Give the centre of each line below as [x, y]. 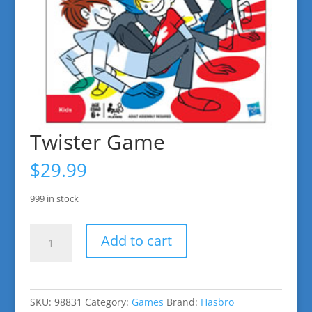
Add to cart [136, 240]
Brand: [183, 302]
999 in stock [54, 198]
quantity [48, 263]
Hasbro [217, 302]
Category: [108, 302]
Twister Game [97, 141]
